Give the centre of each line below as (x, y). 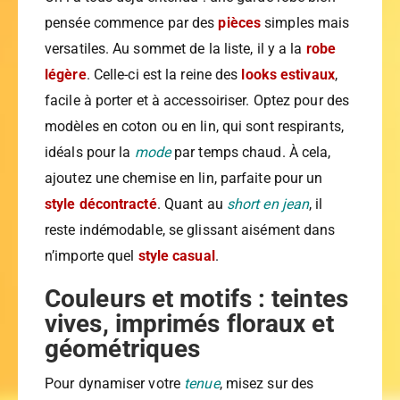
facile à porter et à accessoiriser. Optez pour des (197, 101)
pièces (240, 23)
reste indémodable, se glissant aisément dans (190, 230)
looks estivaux (288, 75)
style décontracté (101, 204)
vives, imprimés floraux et (189, 324)
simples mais (305, 23)
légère (66, 75)
